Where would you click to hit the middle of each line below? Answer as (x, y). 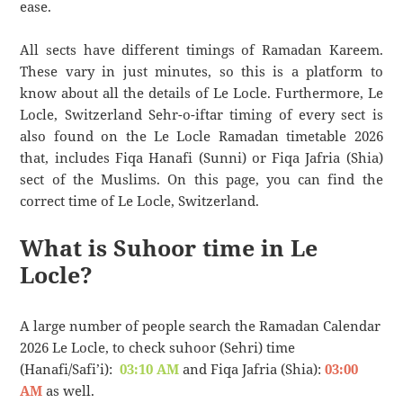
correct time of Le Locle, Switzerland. (140, 201)
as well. (69, 390)
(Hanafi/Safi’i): (70, 368)
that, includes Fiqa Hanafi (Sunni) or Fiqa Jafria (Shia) (201, 158)
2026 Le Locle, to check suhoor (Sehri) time (158, 347)
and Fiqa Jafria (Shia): (252, 368)
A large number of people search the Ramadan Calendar (201, 325)
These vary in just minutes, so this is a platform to (201, 72)
